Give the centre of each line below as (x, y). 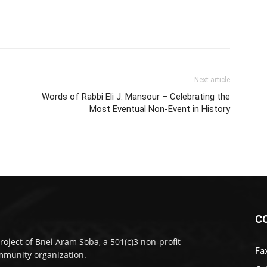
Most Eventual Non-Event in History (160, 109)
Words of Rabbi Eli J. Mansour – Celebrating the (136, 97)
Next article (212, 80)
